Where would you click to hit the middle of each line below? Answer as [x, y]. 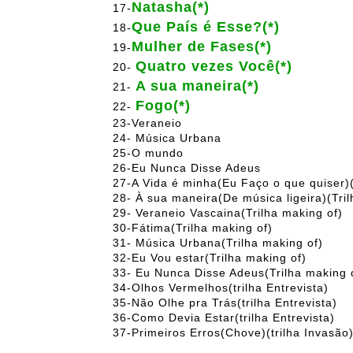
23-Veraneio [147, 123]
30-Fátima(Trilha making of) [193, 228]
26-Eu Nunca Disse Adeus [187, 168]
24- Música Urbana [167, 138]
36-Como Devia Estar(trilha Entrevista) [224, 318]
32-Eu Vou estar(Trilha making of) [210, 258]
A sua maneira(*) [197, 86]
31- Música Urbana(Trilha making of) [218, 243]
